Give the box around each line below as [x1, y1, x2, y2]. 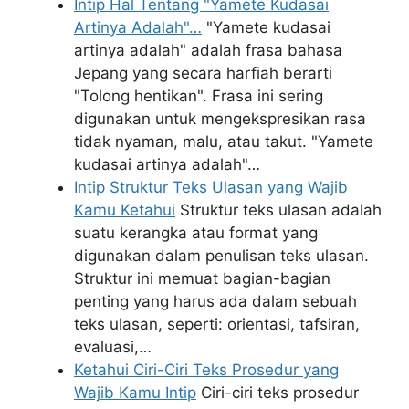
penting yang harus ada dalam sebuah [74, 292, 357, 310]
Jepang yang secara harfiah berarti [74, 64, 332, 82]
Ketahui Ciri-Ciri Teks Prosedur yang [74, 361, 339, 379]
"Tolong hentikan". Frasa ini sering [74, 87, 323, 105]
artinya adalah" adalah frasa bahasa [74, 41, 342, 59]
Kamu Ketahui [74, 201, 175, 219]
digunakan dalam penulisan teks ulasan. [74, 246, 369, 265]
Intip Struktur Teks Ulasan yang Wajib [74, 178, 348, 196]
